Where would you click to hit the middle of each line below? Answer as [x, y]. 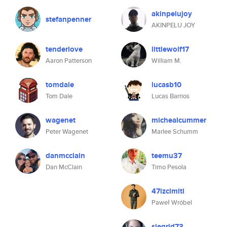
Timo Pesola [169, 167]
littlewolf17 [170, 49]
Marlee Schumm [175, 131]
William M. [166, 61]
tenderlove [64, 49]
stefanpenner [68, 19]
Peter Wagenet [67, 131]
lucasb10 [166, 85]
